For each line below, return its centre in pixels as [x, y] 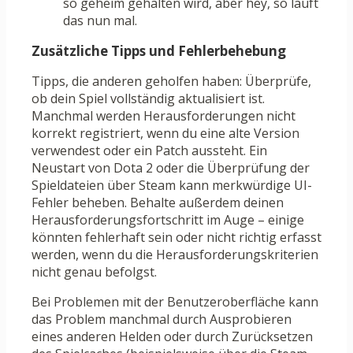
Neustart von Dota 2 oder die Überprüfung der [171, 168]
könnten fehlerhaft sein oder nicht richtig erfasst [176, 238]
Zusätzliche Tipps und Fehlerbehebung [159, 51]
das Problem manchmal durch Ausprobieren [162, 320]
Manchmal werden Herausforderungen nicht [163, 116]
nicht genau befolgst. [94, 272]
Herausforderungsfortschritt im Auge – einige [168, 220]
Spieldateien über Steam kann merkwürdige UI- [172, 186]
